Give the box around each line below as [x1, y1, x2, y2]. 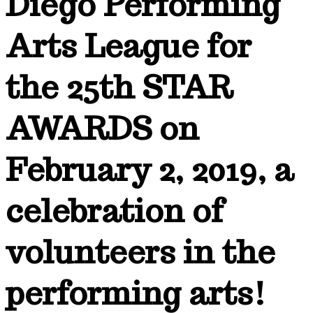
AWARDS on [6, 108, 199, 150]
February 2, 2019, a [6, 149, 293, 191]
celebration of [6, 190, 223, 232]
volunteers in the [6, 231, 275, 273]
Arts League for [6, 25, 252, 67]
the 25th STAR [6, 66, 233, 108]
